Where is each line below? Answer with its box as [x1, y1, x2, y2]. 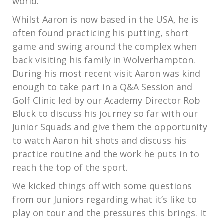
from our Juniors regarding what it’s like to [12, 193, 197, 205]
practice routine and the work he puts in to [12, 148, 199, 160]
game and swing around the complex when [12, 40, 197, 52]
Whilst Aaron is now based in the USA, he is [12, 13, 198, 25]
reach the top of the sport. [12, 161, 128, 173]
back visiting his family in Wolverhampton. [12, 54, 195, 66]
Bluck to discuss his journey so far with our [12, 108, 198, 119]
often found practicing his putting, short [12, 27, 189, 39]
